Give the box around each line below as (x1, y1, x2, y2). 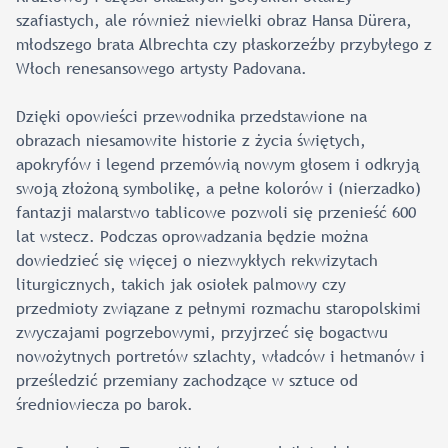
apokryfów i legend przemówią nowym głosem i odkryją (16, 153, 419, 175)
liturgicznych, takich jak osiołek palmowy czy (16, 273, 346, 295)
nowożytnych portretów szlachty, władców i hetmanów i (16, 345, 425, 367)
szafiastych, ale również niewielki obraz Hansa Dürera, (16, 9, 412, 31)
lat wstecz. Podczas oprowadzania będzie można (16, 225, 368, 247)
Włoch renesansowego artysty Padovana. (16, 57, 307, 79)
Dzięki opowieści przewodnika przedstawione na (16, 105, 367, 127)
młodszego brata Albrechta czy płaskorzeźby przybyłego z (16, 33, 432, 55)
